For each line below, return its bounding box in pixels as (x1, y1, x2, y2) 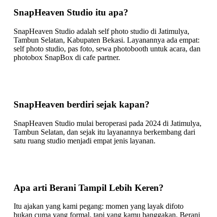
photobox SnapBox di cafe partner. (14, 53, 120, 62)
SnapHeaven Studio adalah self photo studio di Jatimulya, (14, 27, 189, 35)
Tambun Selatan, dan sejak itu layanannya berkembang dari (14, 127, 195, 136)
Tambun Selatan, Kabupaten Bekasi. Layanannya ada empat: (14, 35, 200, 44)
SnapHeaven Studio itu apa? (14, 7, 128, 18)
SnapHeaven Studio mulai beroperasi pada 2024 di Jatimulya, (14, 119, 201, 127)
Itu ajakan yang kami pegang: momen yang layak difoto (14, 202, 184, 211)
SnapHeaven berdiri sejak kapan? (14, 99, 150, 109)
